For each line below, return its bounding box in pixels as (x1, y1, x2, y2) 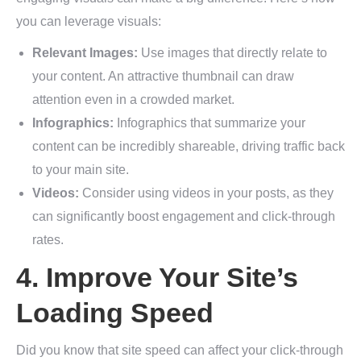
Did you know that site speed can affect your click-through (16, 343, 343, 357)
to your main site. (32, 163, 129, 176)
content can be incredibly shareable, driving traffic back (32, 139, 345, 153)
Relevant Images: (32, 46, 138, 60)
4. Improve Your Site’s (16, 262, 298, 293)
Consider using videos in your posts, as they (79, 186, 334, 200)
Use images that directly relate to (138, 46, 327, 60)
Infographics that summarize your (114, 116, 305, 130)
